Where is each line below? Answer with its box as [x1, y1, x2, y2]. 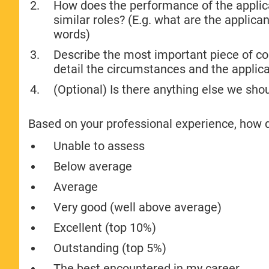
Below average [53, 159, 133, 174]
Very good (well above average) [53, 199, 222, 214]
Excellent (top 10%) [53, 220, 157, 235]
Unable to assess [53, 138, 145, 153]
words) [53, 26, 91, 41]
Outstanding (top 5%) [53, 240, 167, 255]
